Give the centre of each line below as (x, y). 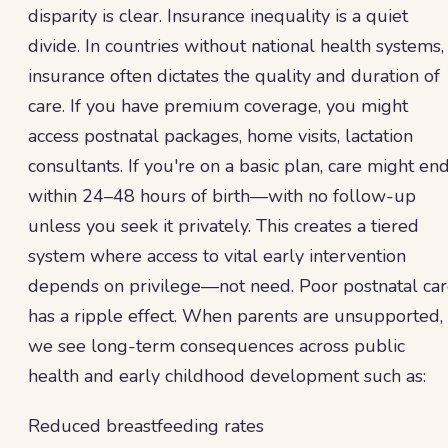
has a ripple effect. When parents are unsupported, (235, 316)
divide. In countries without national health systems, (236, 46)
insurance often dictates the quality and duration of (234, 76)
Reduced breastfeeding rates (146, 426)
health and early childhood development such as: (227, 376)
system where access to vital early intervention (217, 256)
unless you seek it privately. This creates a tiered (223, 226)
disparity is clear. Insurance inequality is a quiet (218, 16)
